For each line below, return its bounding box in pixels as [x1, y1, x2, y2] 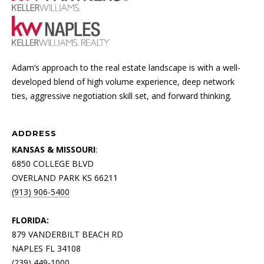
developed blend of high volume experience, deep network [12, 76, 235, 88]
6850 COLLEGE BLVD [12, 158, 94, 170]
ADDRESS [12, 128, 57, 138]
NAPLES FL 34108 [12, 243, 81, 255]
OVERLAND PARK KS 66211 [12, 172, 118, 184]
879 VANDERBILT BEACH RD [12, 229, 123, 240]
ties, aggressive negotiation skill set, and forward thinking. [12, 90, 232, 102]
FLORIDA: [12, 214, 49, 226]
